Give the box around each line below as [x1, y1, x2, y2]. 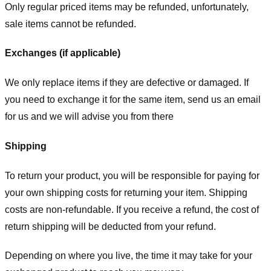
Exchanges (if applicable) [5, 48, 120, 59]
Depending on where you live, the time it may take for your [5, 250, 252, 261]
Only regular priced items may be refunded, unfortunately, [5, 1, 249, 12]
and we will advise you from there [28, 111, 174, 122]
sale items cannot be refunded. [5, 18, 136, 29]
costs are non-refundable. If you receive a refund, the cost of [5, 204, 259, 215]
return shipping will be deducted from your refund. [5, 221, 216, 232]
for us [5, 111, 28, 122]
